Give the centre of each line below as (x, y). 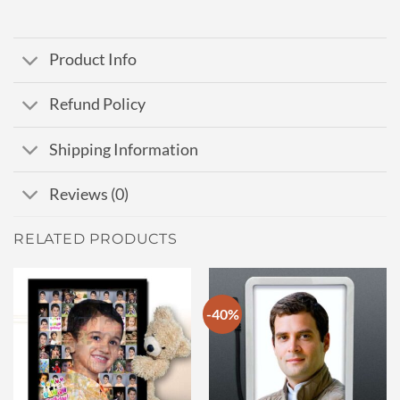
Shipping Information (124, 149)
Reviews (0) (89, 194)
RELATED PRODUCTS (96, 239)
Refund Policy (98, 104)
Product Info (93, 60)
